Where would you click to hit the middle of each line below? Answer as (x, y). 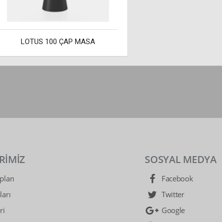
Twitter (172, 194)
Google (172, 210)
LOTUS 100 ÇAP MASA (58, 42)
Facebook (176, 178)
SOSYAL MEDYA (181, 159)
